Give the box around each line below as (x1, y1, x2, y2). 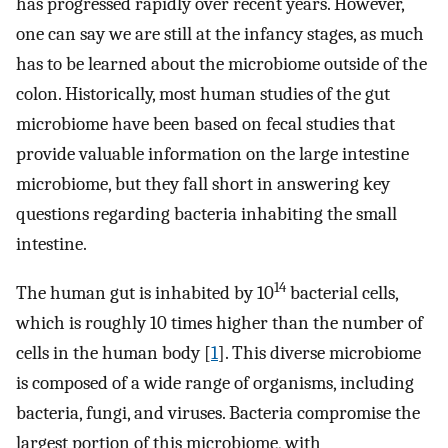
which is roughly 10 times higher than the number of (16, 311, 423, 334)
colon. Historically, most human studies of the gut (16, 83, 390, 106)
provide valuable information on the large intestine (16, 143, 409, 166)
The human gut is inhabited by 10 (16, 281, 274, 304)
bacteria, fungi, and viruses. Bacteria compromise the (16, 401, 420, 424)
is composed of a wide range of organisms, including (16, 371, 414, 394)
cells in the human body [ (16, 341, 211, 364)
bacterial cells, (286, 281, 398, 304)
